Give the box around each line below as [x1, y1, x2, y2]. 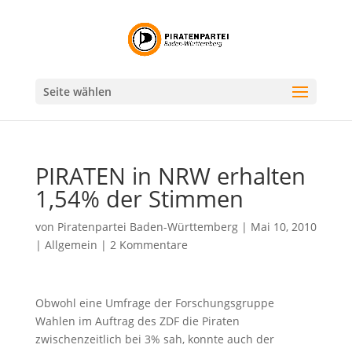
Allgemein [44, 237, 97, 252]
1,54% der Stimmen [35, 183, 244, 214]
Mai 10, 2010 [250, 219, 317, 234]
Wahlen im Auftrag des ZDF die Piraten [35, 313, 243, 328]
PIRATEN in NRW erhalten [35, 160, 306, 191]
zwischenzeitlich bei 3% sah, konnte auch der [35, 332, 274, 346]
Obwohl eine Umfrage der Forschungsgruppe [35, 295, 274, 310]
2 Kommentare [109, 237, 188, 252]
